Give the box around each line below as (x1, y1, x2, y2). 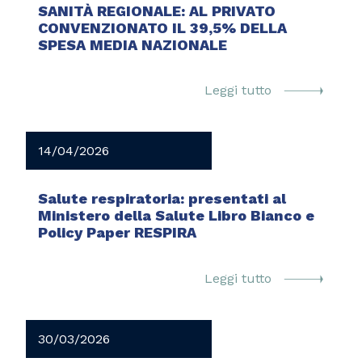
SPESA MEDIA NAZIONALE (38, 36, 228, 53)
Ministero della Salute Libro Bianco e (38, 207, 315, 225)
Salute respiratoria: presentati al (38, 190, 287, 208)
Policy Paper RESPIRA (38, 224, 197, 242)
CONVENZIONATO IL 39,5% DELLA (38, 19, 288, 36)
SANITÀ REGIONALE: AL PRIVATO (38, 2, 276, 19)
